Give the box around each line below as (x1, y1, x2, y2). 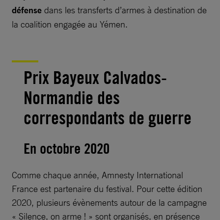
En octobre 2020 (24, 138, 110, 157)
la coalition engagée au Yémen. (12, 18, 128, 29)
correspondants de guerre (24, 107, 192, 129)
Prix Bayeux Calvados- (24, 66, 167, 88)
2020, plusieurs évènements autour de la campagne (12, 196, 207, 208)
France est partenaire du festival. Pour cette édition (12, 183, 202, 194)
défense (12, 4, 42, 16)
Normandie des (24, 86, 120, 109)
